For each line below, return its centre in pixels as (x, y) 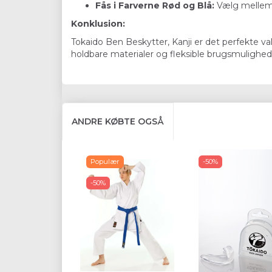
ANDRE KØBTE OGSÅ (118, 122)
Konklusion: (98, 24)
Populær (105, 162)
